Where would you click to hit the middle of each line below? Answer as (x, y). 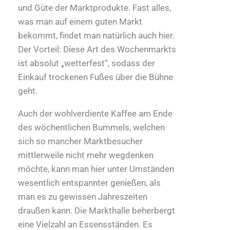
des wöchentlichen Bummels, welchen (91, 127)
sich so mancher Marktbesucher (80, 141)
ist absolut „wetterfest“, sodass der (87, 63)
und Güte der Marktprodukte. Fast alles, (94, 7)
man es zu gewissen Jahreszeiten (83, 196)
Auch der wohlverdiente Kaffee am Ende (95, 113)
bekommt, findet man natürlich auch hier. (96, 35)
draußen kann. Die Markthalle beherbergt (97, 210)
